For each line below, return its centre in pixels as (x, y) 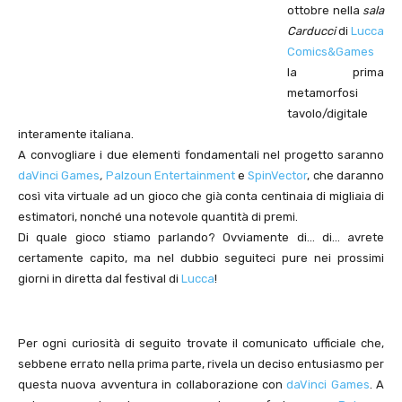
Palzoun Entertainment (170, 176)
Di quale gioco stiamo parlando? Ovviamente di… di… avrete (201, 238)
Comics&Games (331, 52)
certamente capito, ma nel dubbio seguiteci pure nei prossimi (201, 258)
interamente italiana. (76, 135)
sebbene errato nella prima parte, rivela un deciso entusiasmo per (201, 364)
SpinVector (278, 176)
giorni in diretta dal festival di (100, 279)
